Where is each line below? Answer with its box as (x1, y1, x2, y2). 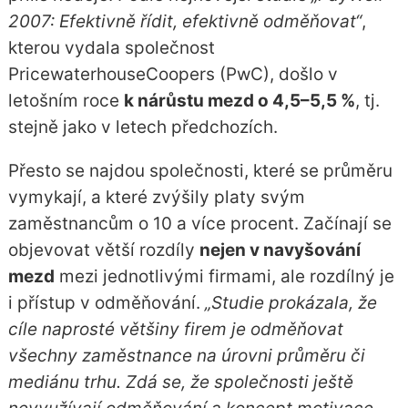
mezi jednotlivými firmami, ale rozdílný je (54, 265, 394, 287)
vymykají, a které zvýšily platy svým (7, 186, 305, 208)
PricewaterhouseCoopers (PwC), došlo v (7, 63, 338, 85)
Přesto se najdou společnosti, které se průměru (7, 159, 393, 181)
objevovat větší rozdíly (7, 239, 199, 260)
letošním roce (7, 89, 124, 111)
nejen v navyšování (199, 239, 361, 260)
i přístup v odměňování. (7, 291, 205, 313)
